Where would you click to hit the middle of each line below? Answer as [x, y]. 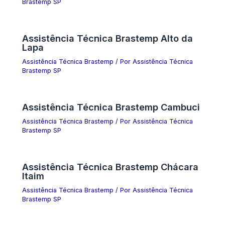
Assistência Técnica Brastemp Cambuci [111, 107]
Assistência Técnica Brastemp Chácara [110, 166]
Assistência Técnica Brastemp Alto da [108, 38]
